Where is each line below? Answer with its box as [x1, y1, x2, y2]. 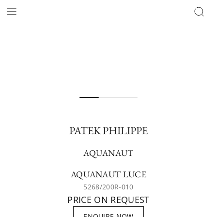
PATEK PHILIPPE [69, 124, 148, 138]
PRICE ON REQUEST [67, 194, 150, 205]
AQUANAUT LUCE [70, 169, 147, 180]
